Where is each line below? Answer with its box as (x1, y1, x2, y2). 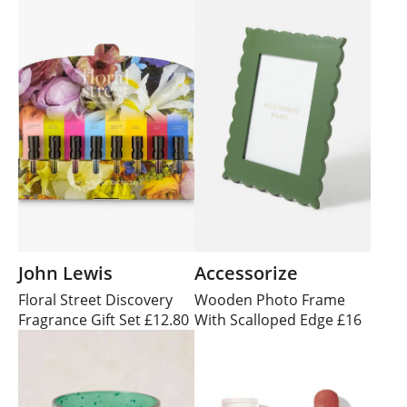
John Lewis (18, 261, 113, 286)
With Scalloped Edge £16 (194, 310, 362, 331)
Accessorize (194, 261, 298, 286)
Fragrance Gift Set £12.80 (18, 310, 189, 331)
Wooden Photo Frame (194, 290, 345, 311)
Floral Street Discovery (18, 290, 173, 311)
